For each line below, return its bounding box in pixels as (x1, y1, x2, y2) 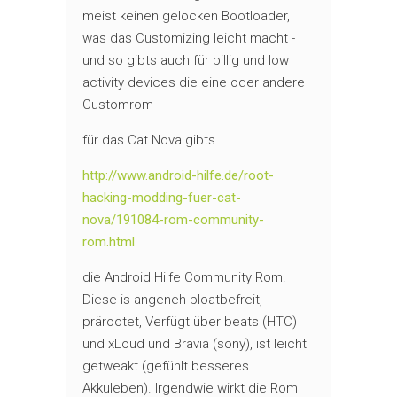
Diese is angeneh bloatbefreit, (82, 291, 262, 307)
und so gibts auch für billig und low (82, 51, 289, 68)
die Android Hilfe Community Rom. (82, 269, 286, 285)
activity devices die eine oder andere (82, 74, 305, 90)
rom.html (82, 233, 135, 250)
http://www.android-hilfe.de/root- (82, 167, 274, 183)
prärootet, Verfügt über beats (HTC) (82, 313, 297, 330)
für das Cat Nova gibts (82, 131, 215, 148)
